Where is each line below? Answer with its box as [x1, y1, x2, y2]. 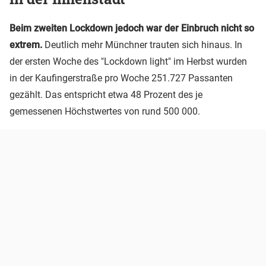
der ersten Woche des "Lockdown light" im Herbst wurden [9, 55, 247, 67]
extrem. [9, 39, 42, 50]
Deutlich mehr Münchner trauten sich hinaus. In [42, 39, 242, 50]
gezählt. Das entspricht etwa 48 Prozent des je [9, 88, 202, 100]
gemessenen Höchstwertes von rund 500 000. [9, 105, 200, 117]
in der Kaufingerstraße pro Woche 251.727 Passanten [9, 72, 233, 84]
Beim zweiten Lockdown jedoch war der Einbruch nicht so [9, 22, 254, 34]
